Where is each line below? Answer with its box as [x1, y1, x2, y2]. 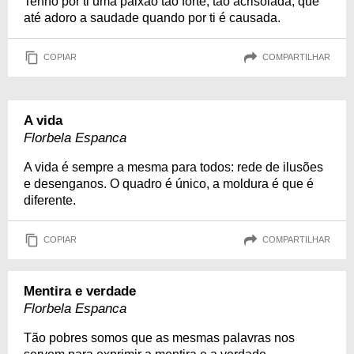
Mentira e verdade [24, 283, 136, 299]
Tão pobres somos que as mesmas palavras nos [24, 330, 295, 345]
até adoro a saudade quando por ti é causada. [24, 10, 281, 24]
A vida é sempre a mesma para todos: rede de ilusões [24, 160, 323, 174]
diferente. [24, 193, 76, 207]
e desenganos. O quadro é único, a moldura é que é [24, 176, 314, 190]
